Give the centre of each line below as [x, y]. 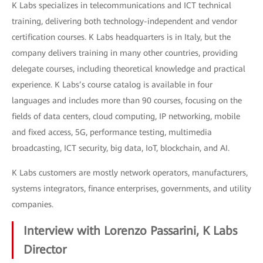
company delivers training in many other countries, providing [125, 53]
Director [45, 249]
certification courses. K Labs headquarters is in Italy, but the [121, 37]
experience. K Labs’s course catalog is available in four [112, 85]
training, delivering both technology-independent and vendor [124, 21]
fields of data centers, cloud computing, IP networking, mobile [126, 116]
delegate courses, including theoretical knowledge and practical [129, 69]
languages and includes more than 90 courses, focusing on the [127, 100]
